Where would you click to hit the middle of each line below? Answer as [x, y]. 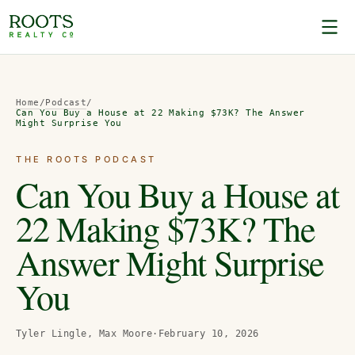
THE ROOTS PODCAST [86, 159]
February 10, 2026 [208, 333]
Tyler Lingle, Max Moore [84, 333]
